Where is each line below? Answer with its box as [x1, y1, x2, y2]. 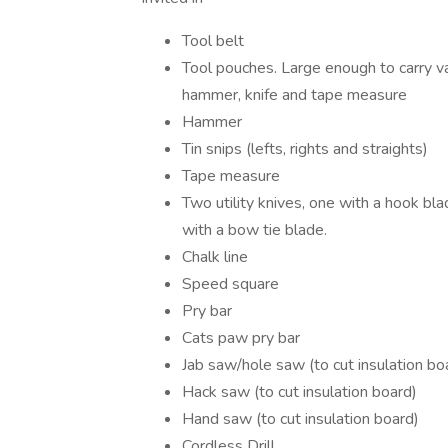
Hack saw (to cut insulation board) [182, 381, 417, 403]
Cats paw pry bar [182, 327, 300, 349]
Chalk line [182, 246, 248, 268]
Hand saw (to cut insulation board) [182, 408, 419, 430]
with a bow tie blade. [182, 219, 327, 241]
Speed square [182, 273, 279, 295]
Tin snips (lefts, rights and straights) [182, 138, 428, 160]
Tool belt [182, 30, 244, 52]
